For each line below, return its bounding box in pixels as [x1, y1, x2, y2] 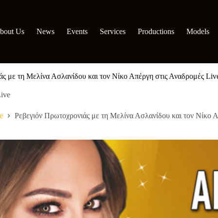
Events [67, 27, 88, 36]
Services [100, 27, 126, 36]
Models [186, 27, 209, 36]
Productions [138, 27, 174, 36]
